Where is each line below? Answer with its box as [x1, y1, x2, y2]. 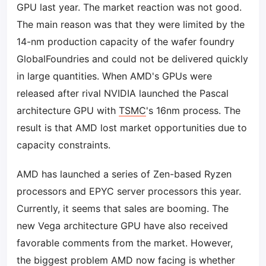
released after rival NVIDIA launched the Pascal [17, 87, 229, 99]
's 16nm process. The [146, 104, 240, 116]
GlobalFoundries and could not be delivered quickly [17, 53, 248, 65]
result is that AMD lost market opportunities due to [17, 122, 247, 134]
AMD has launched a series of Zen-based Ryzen [17, 168, 232, 180]
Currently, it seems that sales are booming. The [17, 202, 229, 214]
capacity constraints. [17, 139, 110, 151]
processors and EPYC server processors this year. [17, 185, 241, 197]
